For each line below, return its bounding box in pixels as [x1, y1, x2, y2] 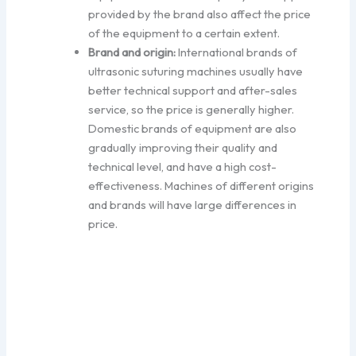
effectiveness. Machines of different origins [88, 178, 315, 194]
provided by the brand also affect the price [88, 6, 311, 22]
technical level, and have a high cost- [88, 159, 277, 175]
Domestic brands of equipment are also [88, 121, 297, 137]
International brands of [176, 44, 298, 60]
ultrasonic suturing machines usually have [88, 64, 304, 79]
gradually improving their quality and [88, 140, 278, 156]
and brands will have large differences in [88, 197, 297, 213]
